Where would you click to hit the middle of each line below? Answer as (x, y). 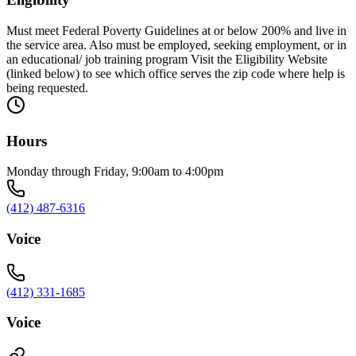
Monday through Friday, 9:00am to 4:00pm (115, 172)
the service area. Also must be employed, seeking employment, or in (176, 44)
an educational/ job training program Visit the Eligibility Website (167, 59)
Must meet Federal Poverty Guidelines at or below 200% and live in (176, 30)
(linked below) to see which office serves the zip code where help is (176, 73)
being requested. (47, 87)
